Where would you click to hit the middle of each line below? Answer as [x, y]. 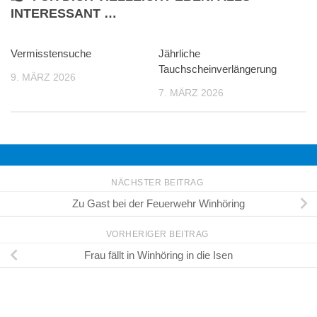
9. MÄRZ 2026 [43, 77]
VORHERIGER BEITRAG [158, 235]
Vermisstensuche [51, 54]
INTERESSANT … [64, 14]
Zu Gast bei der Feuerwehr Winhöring [158, 204]
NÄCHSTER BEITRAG [158, 183]
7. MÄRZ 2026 [191, 93]
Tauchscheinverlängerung [218, 69]
